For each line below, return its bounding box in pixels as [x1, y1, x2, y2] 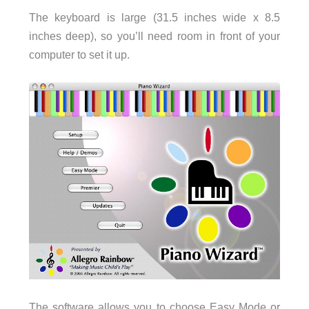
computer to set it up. [28, 48, 130, 61]
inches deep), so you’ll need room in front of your [28, 30, 281, 43]
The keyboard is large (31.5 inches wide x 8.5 [28, 11, 281, 24]
